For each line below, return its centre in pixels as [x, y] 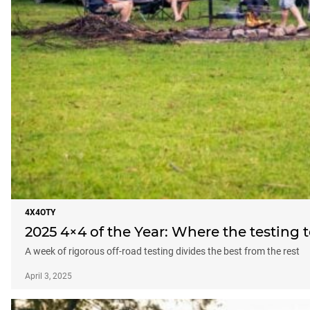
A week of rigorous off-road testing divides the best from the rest [162, 251]
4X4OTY [40, 212]
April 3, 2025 [48, 276]
